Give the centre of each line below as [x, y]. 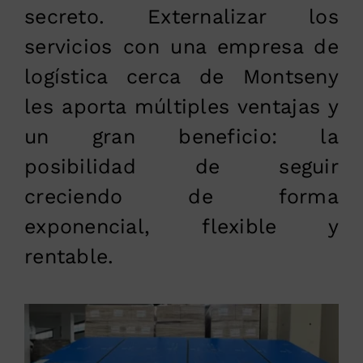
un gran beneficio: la [181, 136]
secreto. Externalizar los [181, 16]
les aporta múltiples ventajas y [181, 106]
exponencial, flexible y [181, 226]
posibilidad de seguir [181, 166]
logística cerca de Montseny [181, 76]
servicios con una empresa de [181, 46]
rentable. [69, 256]
